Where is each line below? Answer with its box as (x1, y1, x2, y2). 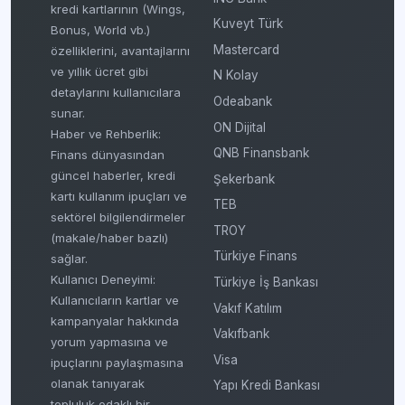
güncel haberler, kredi (51, 168, 175, 184)
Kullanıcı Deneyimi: (51, 272, 155, 287)
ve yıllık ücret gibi (51, 64, 148, 80)
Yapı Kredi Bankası (213, 378, 320, 393)
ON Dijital (213, 119, 266, 135)
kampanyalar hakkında (51, 314, 179, 329)
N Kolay (213, 68, 259, 83)
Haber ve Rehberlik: (51, 127, 161, 142)
